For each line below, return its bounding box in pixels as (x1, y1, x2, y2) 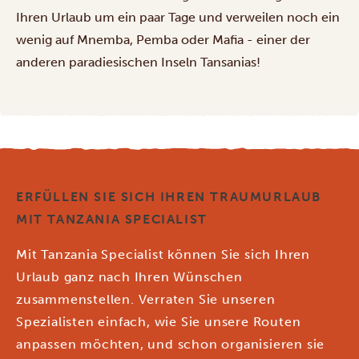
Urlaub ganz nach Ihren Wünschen (16, 268, 243, 284)
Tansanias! (197, 54, 260, 70)
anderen (16, 54, 69, 70)
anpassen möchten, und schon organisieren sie (16, 336, 325, 352)
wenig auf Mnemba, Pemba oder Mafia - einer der (16, 31, 310, 47)
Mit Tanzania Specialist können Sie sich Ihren (16, 246, 310, 262)
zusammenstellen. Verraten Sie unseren (16, 291, 276, 307)
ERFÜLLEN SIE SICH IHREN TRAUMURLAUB (16, 188, 322, 204)
